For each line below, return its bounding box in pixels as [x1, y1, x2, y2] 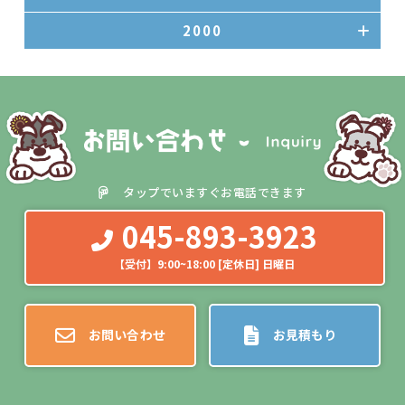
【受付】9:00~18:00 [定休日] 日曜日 [114, 256, 296, 272]
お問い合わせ [89, 325, 165, 344]
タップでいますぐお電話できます [119, 183, 306, 201]
